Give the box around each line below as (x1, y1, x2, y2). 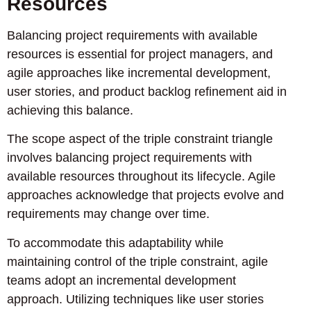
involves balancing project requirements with (7, 151, 252, 165)
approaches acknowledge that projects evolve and (7, 188, 284, 203)
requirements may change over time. (7, 207, 210, 221)
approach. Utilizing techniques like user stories (7, 292, 264, 306)
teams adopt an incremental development (7, 273, 236, 287)
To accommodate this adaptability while (7, 235, 224, 250)
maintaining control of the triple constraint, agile (7, 254, 268, 269)
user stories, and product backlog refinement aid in (7, 85, 287, 99)
